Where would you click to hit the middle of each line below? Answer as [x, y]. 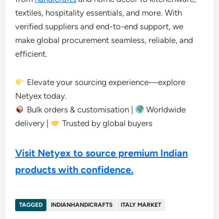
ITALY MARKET [141, 205]
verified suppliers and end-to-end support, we [99, 26]
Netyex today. [41, 96]
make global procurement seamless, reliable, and [104, 40]
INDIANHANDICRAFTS [82, 205]
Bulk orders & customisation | [80, 109]
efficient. [32, 54]
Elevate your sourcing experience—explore [105, 82]
